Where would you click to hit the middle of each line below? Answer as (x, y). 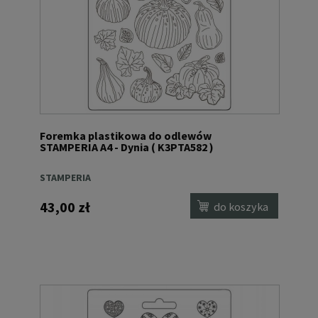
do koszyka (241, 207)
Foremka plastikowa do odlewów (126, 136)
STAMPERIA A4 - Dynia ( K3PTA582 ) (127, 147)
